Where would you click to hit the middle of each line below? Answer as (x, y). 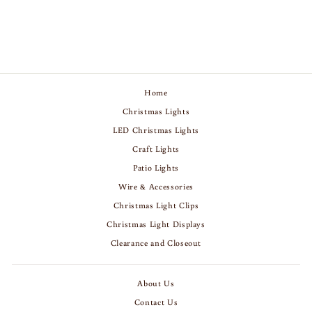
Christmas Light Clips (156, 205)
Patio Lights (156, 167)
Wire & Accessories (156, 186)
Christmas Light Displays (156, 224)
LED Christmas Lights (156, 130)
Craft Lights (156, 148)
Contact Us (156, 302)
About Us (156, 283)
